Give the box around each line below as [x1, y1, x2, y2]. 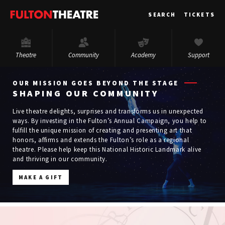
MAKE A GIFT [19, 173, 63, 181]
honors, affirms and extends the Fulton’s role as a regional [13, 135, 189, 144]
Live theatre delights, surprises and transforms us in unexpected [13, 106, 203, 116]
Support [188, 50, 209, 59]
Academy [131, 50, 156, 59]
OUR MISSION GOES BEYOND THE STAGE [13, 78, 184, 87]
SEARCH [148, 11, 176, 18]
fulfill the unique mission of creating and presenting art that [13, 126, 192, 135]
